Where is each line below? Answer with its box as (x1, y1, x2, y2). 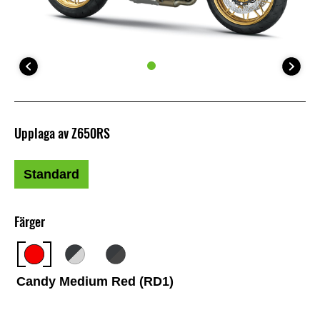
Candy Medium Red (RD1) (16, 274, 174, 289)
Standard (24, 167, 79, 182)
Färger (14, 213, 45, 231)
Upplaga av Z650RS (14, 124, 110, 143)
